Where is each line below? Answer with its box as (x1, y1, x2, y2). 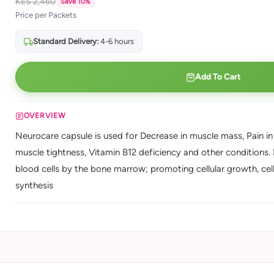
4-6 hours (98, 37, 134, 46)
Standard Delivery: (32, 37, 98, 46)
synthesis (15, 180, 53, 191)
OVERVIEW (23, 111, 66, 120)
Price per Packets (15, 10, 76, 20)
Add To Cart (194, 72, 241, 82)
